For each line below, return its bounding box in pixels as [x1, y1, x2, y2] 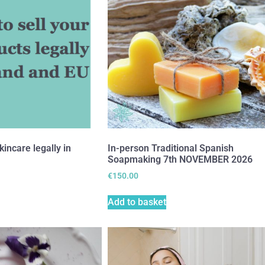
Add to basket [108, 196, 166, 208]
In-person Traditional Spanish [108, 143, 234, 154]
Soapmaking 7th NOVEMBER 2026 [108, 154, 253, 166]
